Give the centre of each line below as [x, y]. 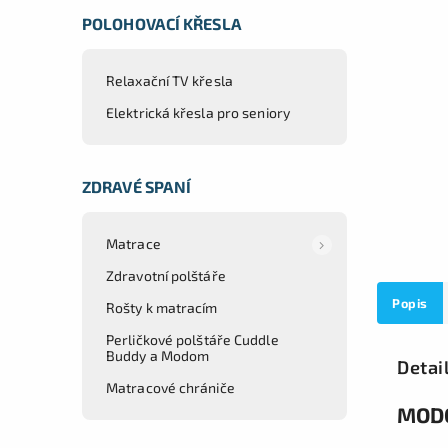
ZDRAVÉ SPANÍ [137, 186]
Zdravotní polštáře [166, 275]
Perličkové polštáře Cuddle [192, 339]
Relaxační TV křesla [169, 80]
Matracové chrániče [170, 387]
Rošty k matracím [162, 307]
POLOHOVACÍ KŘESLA [162, 23]
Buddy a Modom [158, 355]
